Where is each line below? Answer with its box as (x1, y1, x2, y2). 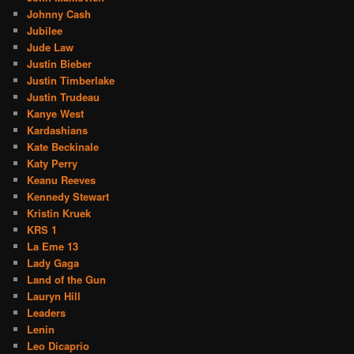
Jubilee (27, 22, 63, 38)
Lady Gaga (27, 254, 80, 270)
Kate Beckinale (27, 138, 100, 154)
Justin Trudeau (27, 88, 100, 104)
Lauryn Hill (27, 288, 81, 303)
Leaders (27, 304, 66, 320)
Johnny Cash (27, 6, 92, 21)
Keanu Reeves (27, 171, 96, 187)
